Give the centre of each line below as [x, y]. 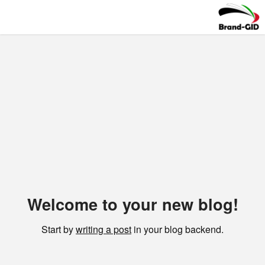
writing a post [104, 229]
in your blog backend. [177, 229]
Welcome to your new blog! [132, 204]
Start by [59, 229]
